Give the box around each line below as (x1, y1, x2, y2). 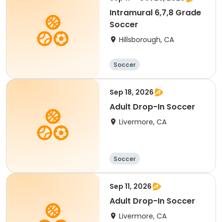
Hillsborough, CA (119, 35, 174, 45)
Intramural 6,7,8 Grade (110, 7, 201, 18)
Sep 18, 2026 (110, 87, 154, 97)
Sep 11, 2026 (110, 181, 152, 191)
